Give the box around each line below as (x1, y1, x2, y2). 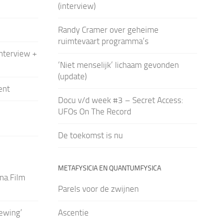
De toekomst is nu (57, 130, 123, 140)
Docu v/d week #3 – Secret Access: (57, 95, 183, 105)
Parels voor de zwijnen (57, 184, 139, 194)
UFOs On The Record (57, 107, 131, 116)
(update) (57, 71, 87, 81)
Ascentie (57, 208, 89, 218)
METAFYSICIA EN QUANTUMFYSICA (57, 164, 161, 172)
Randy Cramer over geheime (57, 25, 159, 35)
